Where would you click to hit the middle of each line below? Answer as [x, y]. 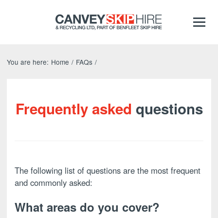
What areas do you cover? [87, 207]
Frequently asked [73, 108]
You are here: [28, 62]
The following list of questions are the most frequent [108, 170]
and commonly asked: [54, 182]
